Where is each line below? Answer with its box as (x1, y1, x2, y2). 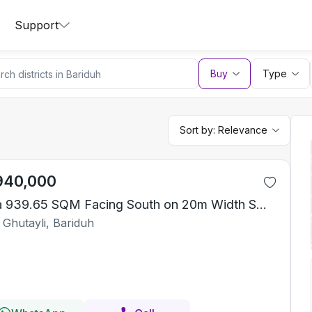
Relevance (218, 124, 267, 136)
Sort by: (180, 124, 218, 136)
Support (15, 18, 58, 32)
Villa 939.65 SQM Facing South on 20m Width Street (256, 197, 267, 212)
